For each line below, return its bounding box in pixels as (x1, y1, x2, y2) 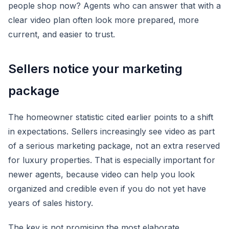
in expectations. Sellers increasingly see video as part (8, 126, 215, 136)
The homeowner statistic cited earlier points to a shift (8, 112, 213, 122)
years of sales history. (8, 198, 93, 208)
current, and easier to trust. (8, 29, 115, 39)
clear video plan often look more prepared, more (8, 15, 199, 25)
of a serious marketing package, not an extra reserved (8, 141, 220, 151)
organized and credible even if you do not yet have (8, 184, 206, 194)
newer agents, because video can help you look (8, 169, 195, 179)
